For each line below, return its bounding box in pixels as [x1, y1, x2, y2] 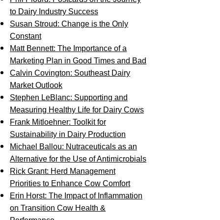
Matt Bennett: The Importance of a [10, 44, 127, 53]
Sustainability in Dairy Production [10, 130, 126, 138]
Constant [10, 32, 41, 40]
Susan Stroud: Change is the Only [10, 20, 128, 28]
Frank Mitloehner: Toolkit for [10, 118, 106, 126]
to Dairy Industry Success [10, 7, 98, 16]
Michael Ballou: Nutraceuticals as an [10, 142, 137, 151]
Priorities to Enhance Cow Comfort [10, 179, 130, 188]
